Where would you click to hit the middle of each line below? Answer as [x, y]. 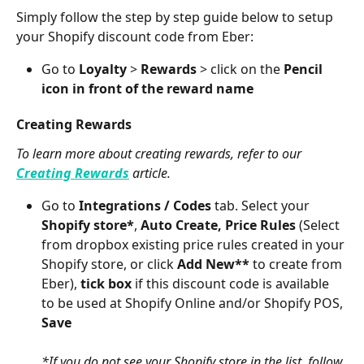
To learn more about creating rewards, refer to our [160, 154]
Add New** [213, 264]
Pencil [305, 69]
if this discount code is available [232, 284]
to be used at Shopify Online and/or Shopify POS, [194, 303]
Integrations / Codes [145, 206]
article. [150, 173]
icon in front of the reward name [147, 89]
